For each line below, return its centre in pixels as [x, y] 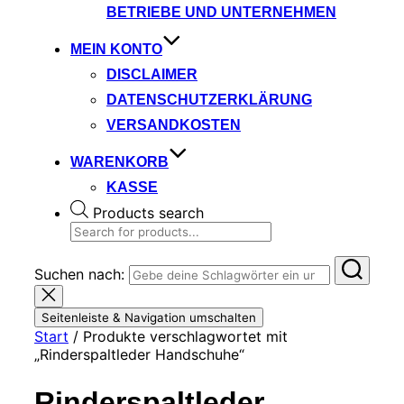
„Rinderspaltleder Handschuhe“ [139, 354]
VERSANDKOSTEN [174, 124]
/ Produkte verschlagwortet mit [178, 336]
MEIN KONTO [116, 49]
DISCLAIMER [152, 74]
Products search [148, 212]
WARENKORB [119, 161]
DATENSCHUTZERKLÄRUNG [209, 99]
